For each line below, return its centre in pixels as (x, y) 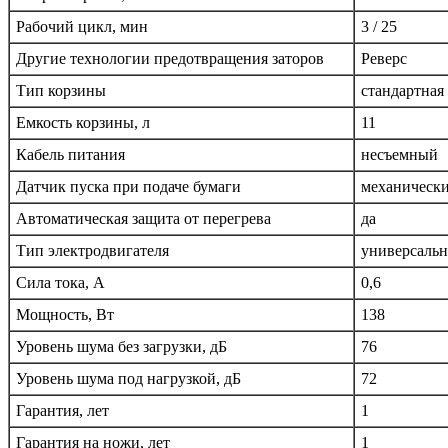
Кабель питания (70, 155)
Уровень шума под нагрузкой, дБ (128, 379)
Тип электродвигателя (92, 251)
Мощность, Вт (65, 315)
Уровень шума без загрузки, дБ (121, 347)
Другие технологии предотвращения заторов (170, 59)
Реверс (384, 59)
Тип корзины (61, 91)
